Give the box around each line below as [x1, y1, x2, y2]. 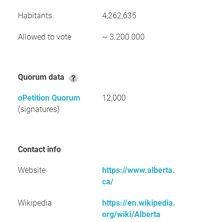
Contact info [23, 145, 61, 154]
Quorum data [23, 72, 66, 82]
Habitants [18, 11, 52, 20]
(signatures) [18, 105, 59, 114]
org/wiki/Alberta [102, 210, 161, 219]
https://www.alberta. [102, 166, 175, 175]
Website [18, 166, 46, 175]
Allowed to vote [18, 32, 71, 42]
